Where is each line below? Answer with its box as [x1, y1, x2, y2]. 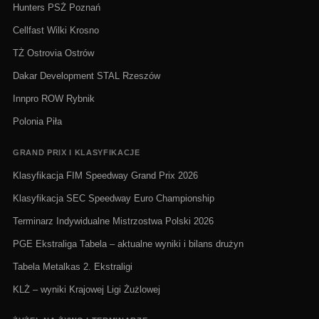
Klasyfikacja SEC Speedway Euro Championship [13, 192, 214, 204]
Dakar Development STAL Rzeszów [13, 70, 160, 81]
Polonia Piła [13, 115, 62, 127]
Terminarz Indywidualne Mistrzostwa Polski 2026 [13, 215, 214, 226]
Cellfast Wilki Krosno [13, 24, 99, 36]
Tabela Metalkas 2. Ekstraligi [13, 261, 132, 272]
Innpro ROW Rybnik [13, 93, 95, 104]
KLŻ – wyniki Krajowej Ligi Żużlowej [13, 283, 160, 295]
